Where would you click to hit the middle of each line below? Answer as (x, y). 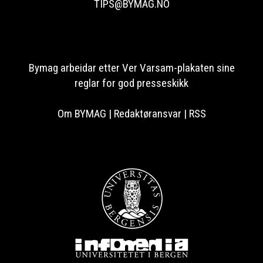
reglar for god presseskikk (131, 84)
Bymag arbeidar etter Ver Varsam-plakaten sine (131, 68)
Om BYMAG (82, 114)
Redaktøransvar (147, 114)
